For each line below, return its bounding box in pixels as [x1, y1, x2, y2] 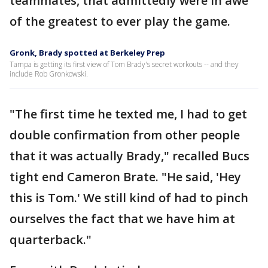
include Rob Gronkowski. [10, 68, 88, 79]
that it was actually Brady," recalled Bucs [10, 147, 249, 164]
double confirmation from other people [10, 126, 240, 143]
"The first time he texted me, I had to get [10, 105, 247, 122]
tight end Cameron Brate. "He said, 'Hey [10, 168, 241, 185]
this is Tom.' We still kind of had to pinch [10, 189, 248, 206]
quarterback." [10, 231, 92, 248]
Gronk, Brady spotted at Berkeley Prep [10, 47, 165, 58]
